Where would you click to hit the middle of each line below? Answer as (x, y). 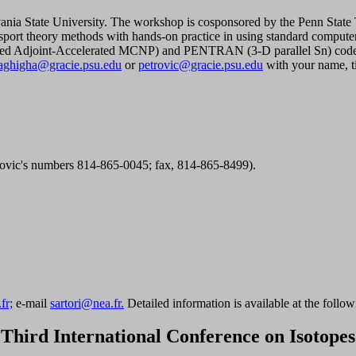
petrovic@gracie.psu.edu (201, 64)
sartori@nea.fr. (87, 303)
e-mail (31, 303)
